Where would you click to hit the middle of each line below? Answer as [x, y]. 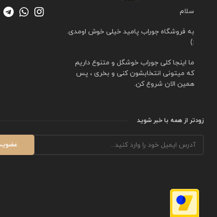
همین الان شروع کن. [164, 84]
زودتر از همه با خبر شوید [170, 121]
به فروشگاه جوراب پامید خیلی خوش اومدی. [131, 32]
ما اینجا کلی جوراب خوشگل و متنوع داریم [135, 63]
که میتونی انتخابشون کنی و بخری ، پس [135, 74]
